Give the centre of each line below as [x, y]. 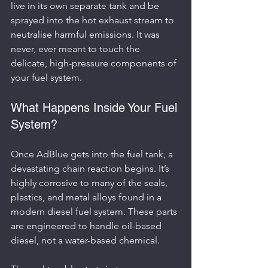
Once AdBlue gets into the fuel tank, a [93, 154]
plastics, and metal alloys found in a [87, 197]
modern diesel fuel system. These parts [95, 211]
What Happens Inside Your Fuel [96, 107]
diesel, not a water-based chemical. [85, 240]
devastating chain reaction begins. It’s [91, 168]
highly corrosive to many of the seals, [90, 182]
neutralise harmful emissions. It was [86, 34]
